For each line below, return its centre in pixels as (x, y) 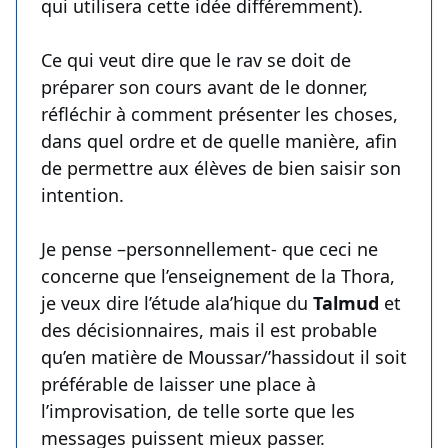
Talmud (346, 303)
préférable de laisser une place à (178, 384)
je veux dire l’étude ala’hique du (177, 303)
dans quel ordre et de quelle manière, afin (219, 141)
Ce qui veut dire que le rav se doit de (196, 60)
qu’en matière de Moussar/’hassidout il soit (224, 357)
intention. (82, 195)
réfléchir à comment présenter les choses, (219, 114)
